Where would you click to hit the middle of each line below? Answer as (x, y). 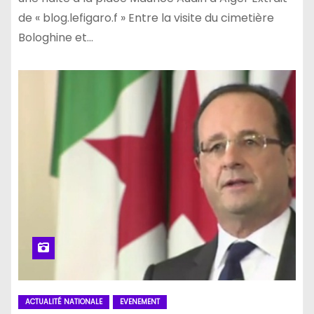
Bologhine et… (56, 37)
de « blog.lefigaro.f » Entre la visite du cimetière (146, 18)
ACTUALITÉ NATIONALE (64, 301)
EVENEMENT (140, 301)
